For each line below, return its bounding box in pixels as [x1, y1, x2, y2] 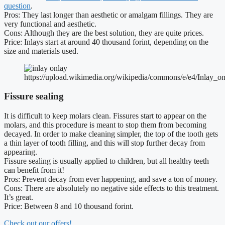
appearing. [4, 148, 37, 157]
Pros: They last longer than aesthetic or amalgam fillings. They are [4, 10, 213, 19]
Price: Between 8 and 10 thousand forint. [4, 202, 134, 211]
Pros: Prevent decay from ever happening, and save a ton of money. [4, 175, 217, 184]
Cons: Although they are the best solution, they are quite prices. [4, 28, 204, 37]
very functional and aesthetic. [4, 19, 96, 28]
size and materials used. [4, 46, 78, 55]
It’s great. [4, 193, 33, 202]
